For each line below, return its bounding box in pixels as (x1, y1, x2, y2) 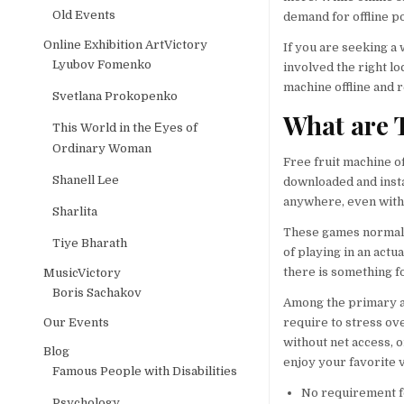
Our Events (43, 315, 110, 329)
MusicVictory (43, 265, 122, 280)
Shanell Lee (52, 172, 120, 187)
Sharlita (52, 204, 98, 218)
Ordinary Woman (52, 141, 152, 155)
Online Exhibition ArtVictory (43, 37, 208, 51)
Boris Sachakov (52, 285, 142, 299)
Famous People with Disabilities (52, 363, 238, 378)
